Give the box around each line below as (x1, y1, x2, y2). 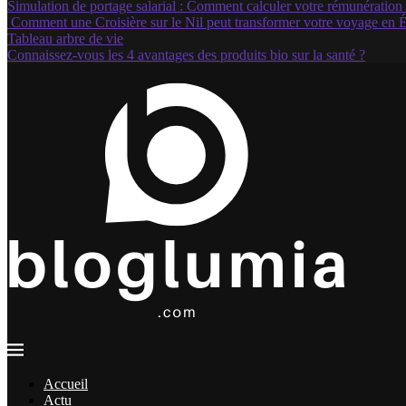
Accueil (43, 376, 88, 391)
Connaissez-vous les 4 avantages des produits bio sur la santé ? (7, 47, 365, 63)
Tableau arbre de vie (7, 31, 123, 46)
